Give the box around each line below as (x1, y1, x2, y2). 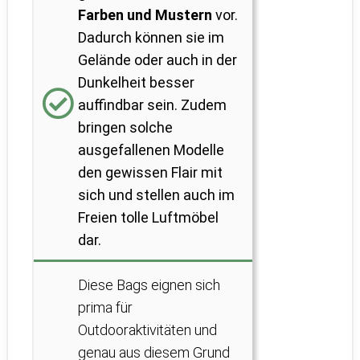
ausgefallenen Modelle (78, 141, 224, 159)
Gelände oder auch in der (78, 51, 237, 69)
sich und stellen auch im (78, 186, 235, 204)
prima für (78, 299, 133, 317)
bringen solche (78, 119, 173, 137)
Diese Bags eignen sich (78, 276, 220, 294)
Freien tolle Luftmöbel (78, 209, 219, 227)
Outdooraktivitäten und (78, 321, 217, 339)
